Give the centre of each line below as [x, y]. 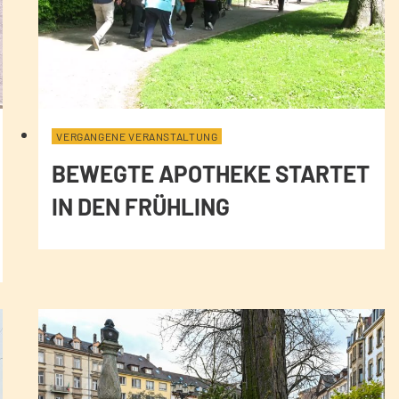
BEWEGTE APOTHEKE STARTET [211, 174]
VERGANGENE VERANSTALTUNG [137, 137]
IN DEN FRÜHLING [141, 207]
